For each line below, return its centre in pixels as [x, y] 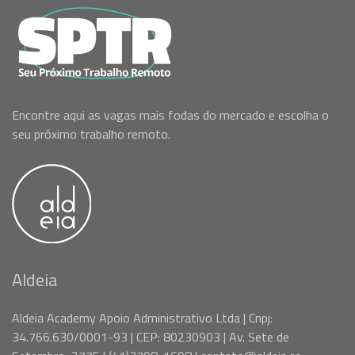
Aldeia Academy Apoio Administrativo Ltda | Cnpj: [142, 317]
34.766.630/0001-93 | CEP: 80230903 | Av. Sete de [151, 336]
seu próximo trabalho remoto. [91, 134]
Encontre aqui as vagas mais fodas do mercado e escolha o [170, 115]
